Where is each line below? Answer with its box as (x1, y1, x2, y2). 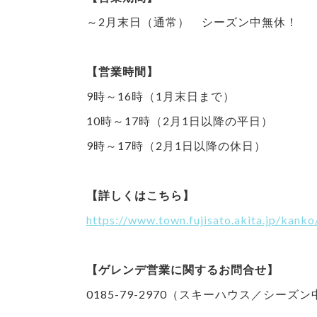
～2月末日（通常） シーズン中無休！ (86, 14, 298, 28)
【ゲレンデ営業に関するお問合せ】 (86, 262, 279, 276)
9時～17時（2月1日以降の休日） (86, 138, 266, 152)
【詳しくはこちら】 (86, 188, 195, 202)
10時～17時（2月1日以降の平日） (86, 113, 273, 127)
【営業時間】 (86, 64, 158, 78)
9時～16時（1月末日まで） (86, 88, 235, 103)
